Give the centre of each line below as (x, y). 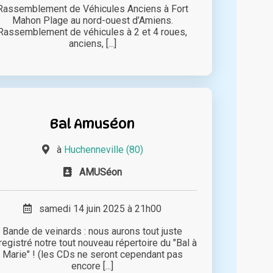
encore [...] (93, 266)
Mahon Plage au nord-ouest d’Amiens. (92, 20)
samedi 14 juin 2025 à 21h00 (97, 208)
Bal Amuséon (93, 123)
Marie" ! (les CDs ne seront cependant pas (92, 254)
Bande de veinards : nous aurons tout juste (93, 231)
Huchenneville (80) (103, 149)
